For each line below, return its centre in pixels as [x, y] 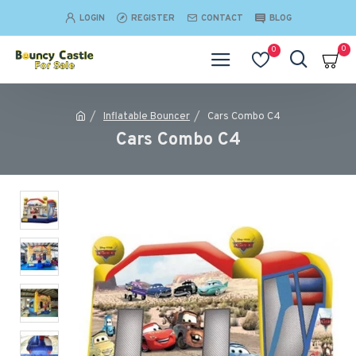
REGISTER [153, 18]
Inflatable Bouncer [147, 116]
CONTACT [222, 18]
